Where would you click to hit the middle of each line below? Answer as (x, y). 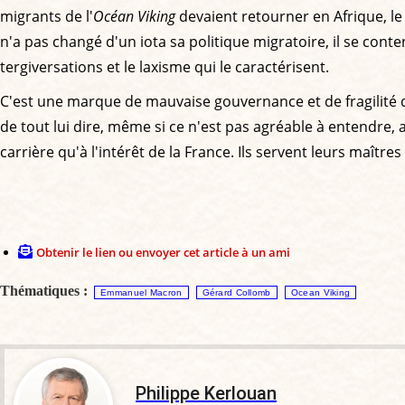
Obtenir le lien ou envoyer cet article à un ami (163, 252)
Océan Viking (134, 16)
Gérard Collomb (236, 292)
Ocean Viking (320, 292)
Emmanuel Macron (141, 292)
